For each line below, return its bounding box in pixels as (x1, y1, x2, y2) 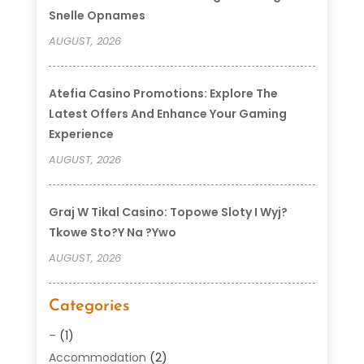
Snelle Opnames (48, 6, 145, 24)
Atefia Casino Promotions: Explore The (48, 84, 278, 102)
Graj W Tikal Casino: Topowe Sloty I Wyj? (48, 203, 288, 220)
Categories (48, 297, 129, 314)
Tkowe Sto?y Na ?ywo (48, 223, 176, 240)
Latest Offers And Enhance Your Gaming (48, 105, 287, 122)
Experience (48, 125, 114, 142)
